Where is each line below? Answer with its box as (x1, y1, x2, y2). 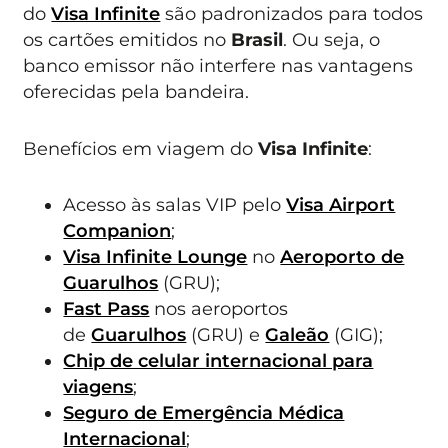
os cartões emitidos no (23, 29, 232, 51)
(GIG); (329, 323, 384, 345)
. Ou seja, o (283, 29, 381, 51)
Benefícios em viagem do (23, 137, 259, 159)
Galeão (265, 323, 330, 345)
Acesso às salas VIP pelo (63, 193, 287, 215)
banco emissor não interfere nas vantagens (23, 55, 414, 77)
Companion (63, 219, 172, 241)
